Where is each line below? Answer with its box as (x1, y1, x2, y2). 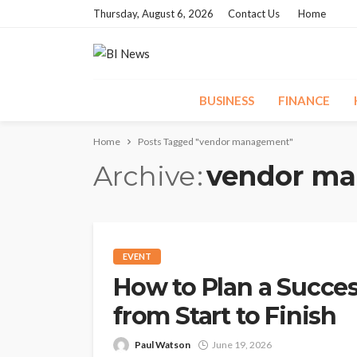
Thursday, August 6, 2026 (93, 7, 214, 20)
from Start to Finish (113, 301, 337, 331)
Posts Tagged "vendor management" (138, 135, 293, 147)
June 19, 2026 (212, 339, 272, 351)
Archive (93, 159, 195, 193)
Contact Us (228, 7, 280, 20)
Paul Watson (135, 339, 190, 351)
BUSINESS (198, 93, 254, 108)
